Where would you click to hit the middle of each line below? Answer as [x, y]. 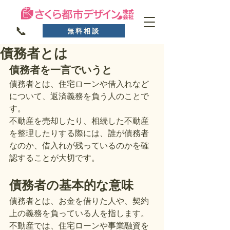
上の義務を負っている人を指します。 [79, 213]
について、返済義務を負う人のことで [79, 96]
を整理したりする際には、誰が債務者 [79, 133]
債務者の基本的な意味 [71, 185]
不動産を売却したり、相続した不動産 [79, 121]
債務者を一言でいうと [61, 70]
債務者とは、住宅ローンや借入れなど [79, 84]
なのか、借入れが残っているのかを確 [79, 146]
